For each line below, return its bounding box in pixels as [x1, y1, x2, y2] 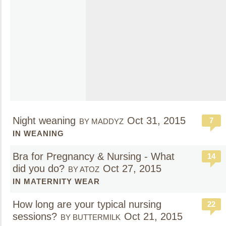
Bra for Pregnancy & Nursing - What [13, 151, 175, 162]
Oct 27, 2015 [103, 163, 161, 174]
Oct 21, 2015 [124, 211, 183, 222]
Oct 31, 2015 [127, 115, 186, 126]
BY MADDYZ [79, 117, 124, 126]
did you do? [13, 163, 65, 174]
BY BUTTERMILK [61, 213, 121, 221]
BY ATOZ [68, 165, 99, 174]
